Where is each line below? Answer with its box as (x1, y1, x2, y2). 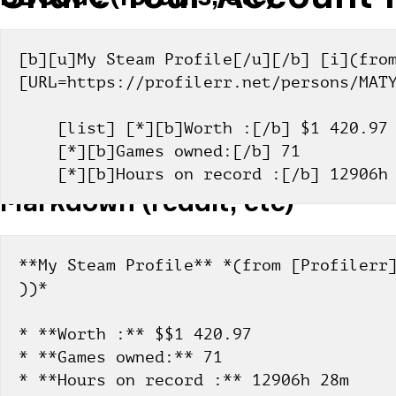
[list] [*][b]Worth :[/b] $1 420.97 (57, 119, 388, 137)
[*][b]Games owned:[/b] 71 (57, 142, 301, 160)
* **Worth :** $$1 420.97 (19, 325, 252, 343)
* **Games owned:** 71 (19, 348, 223, 366)
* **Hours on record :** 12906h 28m (19, 371, 349, 389)
